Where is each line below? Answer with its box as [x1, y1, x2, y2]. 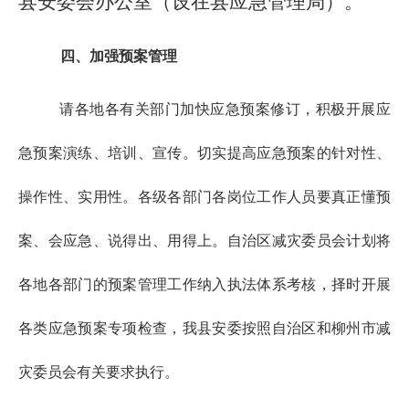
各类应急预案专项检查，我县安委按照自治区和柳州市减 [18, 320, 391, 336]
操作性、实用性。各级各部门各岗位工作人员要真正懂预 [18, 189, 391, 204]
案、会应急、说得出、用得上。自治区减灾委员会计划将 [18, 233, 391, 248]
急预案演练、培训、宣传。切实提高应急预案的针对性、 [18, 145, 391, 161]
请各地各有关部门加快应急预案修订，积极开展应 [59, 101, 391, 117]
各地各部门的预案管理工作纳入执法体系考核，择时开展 [18, 277, 391, 292]
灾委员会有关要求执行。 [18, 364, 179, 380]
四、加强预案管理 [60, 48, 177, 64]
